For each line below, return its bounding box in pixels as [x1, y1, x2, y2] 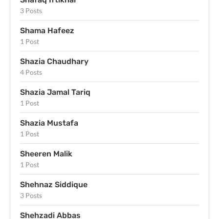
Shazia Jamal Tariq [20, 87, 90, 97]
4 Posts [20, 67, 42, 76]
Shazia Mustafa [20, 118, 78, 128]
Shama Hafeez [20, 25, 74, 35]
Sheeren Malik [20, 149, 72, 158]
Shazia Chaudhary [20, 56, 88, 66]
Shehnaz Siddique [20, 179, 88, 189]
